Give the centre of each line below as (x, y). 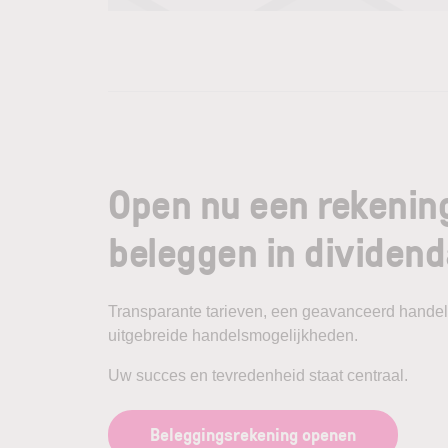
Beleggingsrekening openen (253, 433)
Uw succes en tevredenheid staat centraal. (258, 375)
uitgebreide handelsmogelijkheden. (233, 335)
